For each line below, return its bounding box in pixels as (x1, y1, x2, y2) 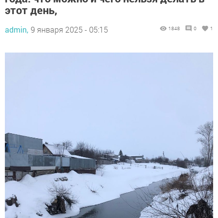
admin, (5, 24, 28, 35)
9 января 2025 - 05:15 (31, 24, 108, 35)
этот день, (5, 2, 57, 17)
